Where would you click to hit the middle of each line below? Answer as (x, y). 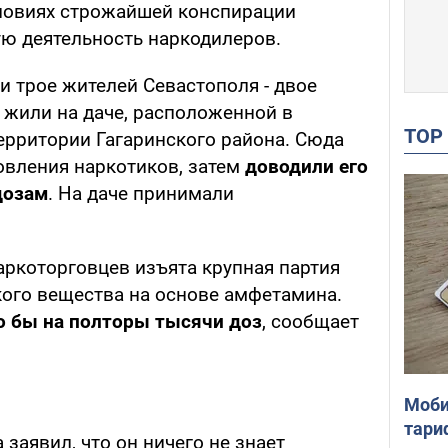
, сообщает (310, 322)
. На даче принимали (141, 194)
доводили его (306, 167)
